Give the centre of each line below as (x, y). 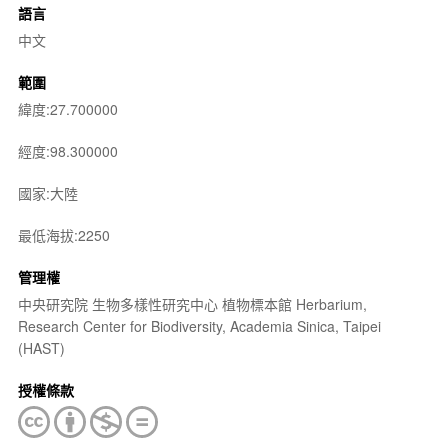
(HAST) (41, 348)
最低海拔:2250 (63, 235)
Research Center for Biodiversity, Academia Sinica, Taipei (199, 326)
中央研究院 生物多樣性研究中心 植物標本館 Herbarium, (192, 304)
